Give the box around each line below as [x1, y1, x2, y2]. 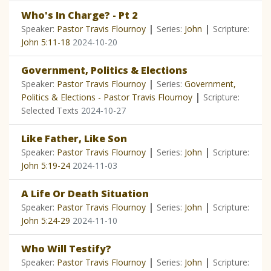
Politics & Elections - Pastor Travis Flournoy [21, 91, 192, 103]
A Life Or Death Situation [21, 187, 149, 201]
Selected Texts [21, 105, 81, 117]
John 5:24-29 [21, 215, 70, 227]
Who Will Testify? [21, 242, 111, 256]
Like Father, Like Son [21, 132, 127, 146]
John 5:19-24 [21, 160, 70, 172]
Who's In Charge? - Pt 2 [21, 8, 137, 22]
